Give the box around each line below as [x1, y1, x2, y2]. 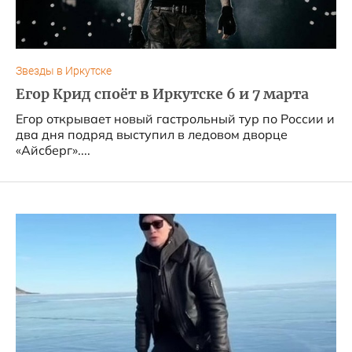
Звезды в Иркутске [16, 64, 112, 78]
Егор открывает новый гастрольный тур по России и [16, 111, 335, 126]
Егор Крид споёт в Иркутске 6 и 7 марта [16, 86, 309, 103]
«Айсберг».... [16, 142, 90, 158]
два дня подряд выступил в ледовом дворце [16, 126, 288, 142]
